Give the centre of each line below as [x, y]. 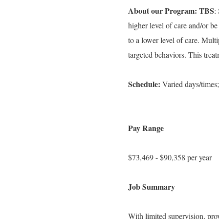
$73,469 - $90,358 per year [170, 157]
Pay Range [146, 128]
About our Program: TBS [171, 11]
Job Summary [152, 186]
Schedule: [145, 84]
